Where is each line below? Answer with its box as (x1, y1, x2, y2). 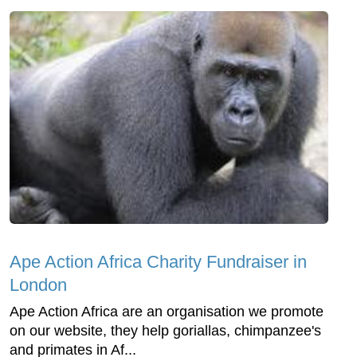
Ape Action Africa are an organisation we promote (10, 304, 324, 320)
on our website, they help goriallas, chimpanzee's (10, 323, 321, 339)
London (10, 275, 67, 296)
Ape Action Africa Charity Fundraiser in (10, 252, 307, 273)
